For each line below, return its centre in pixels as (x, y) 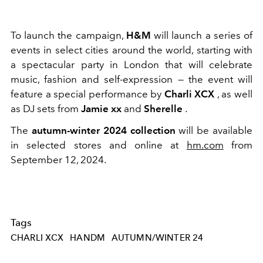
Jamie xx (101, 108)
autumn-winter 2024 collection (102, 130)
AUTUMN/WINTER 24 (157, 237)
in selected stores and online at (99, 145)
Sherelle (163, 108)
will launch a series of (202, 35)
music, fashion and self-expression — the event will (131, 79)
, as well (234, 94)
